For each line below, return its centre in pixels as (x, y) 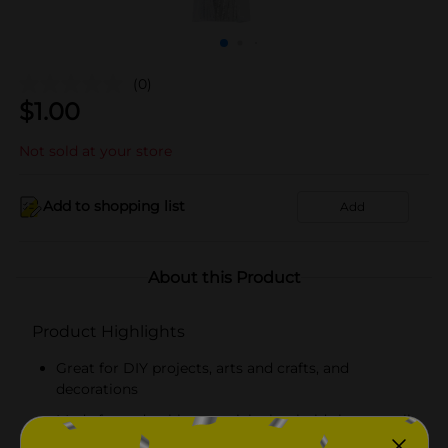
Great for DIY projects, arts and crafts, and (202, 367)
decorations (97, 388)
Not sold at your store (95, 150)
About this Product (224, 277)
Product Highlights (108, 331)
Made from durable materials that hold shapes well (233, 419)
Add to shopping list (114, 206)
